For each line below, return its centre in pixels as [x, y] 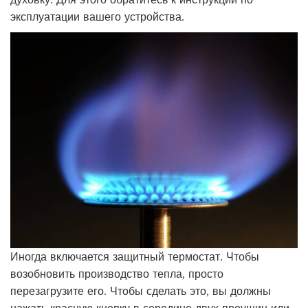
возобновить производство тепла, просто [117, 273]
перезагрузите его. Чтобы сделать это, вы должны [141, 290]
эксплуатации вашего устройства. [97, 16]
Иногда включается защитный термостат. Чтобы [135, 256]
